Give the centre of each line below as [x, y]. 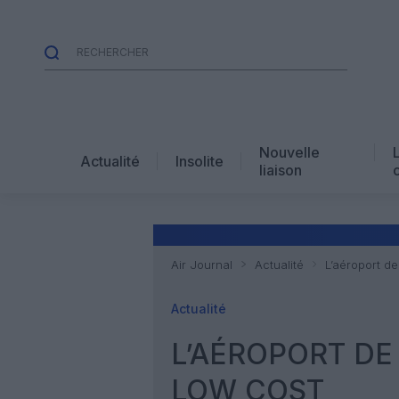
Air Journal [202, 265]
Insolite [199, 161]
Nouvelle [289, 152]
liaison [281, 170]
